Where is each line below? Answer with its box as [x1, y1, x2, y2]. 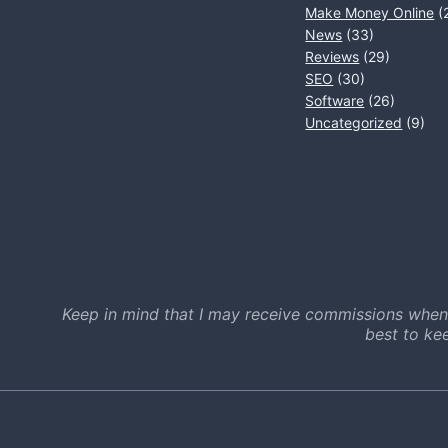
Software [305, 92, 365, 109]
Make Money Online [305, 4, 435, 21]
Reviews [305, 48, 360, 65]
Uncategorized [305, 114, 403, 131]
